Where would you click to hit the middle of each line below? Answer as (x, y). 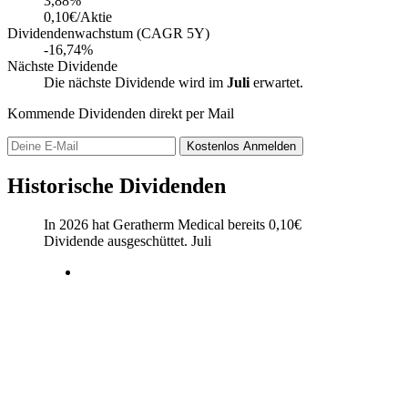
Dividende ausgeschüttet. (117, 240)
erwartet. (276, 82)
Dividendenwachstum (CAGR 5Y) (108, 33)
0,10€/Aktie (78, 16)
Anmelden (270, 146)
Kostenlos (215, 146)
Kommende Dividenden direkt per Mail (121, 113)
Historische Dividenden (117, 185)
